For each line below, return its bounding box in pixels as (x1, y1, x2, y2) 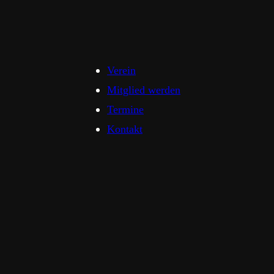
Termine (107, 103, 144, 116)
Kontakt (107, 123, 143, 136)
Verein (107, 64, 136, 77)
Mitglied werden (107, 84, 180, 97)
